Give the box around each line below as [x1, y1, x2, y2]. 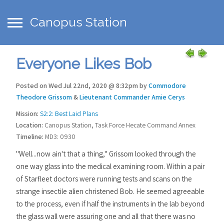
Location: [16, 120, 43, 129]
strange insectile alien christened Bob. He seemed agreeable [16, 186, 204, 196]
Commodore [148, 81, 186, 90]
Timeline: [16, 132, 43, 141]
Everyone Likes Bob [16, 55, 151, 72]
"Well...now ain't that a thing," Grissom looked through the [16, 149, 196, 158]
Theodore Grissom [16, 92, 73, 101]
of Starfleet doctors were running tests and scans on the [16, 174, 192, 183]
